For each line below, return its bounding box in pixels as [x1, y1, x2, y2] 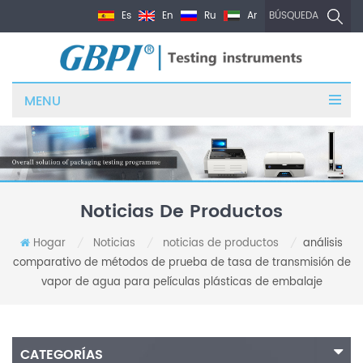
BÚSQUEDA [269, 8, 318, 24]
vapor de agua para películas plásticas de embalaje [41, 274, 322, 292]
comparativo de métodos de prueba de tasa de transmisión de [12, 254, 351, 272]
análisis [303, 235, 343, 253]
